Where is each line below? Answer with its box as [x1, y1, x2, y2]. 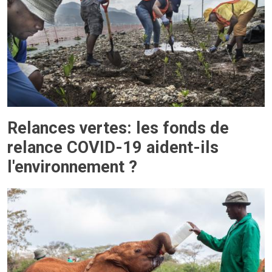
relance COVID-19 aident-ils [7, 137, 219, 157]
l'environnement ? [7, 157, 137, 177]
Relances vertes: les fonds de [7, 118, 229, 138]
